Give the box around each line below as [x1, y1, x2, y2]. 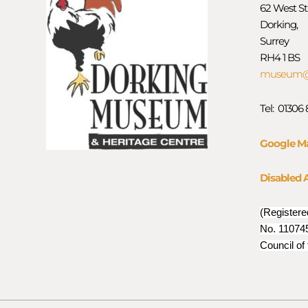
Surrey [259, 34, 289, 48]
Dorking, [259, 18, 298, 32]
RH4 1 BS [259, 51, 300, 65]
